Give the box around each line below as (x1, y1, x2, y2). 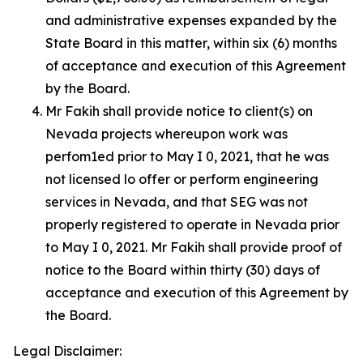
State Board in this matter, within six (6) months (45, 35, 337, 51)
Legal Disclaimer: (13, 343, 122, 359)
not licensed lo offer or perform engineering (45, 171, 318, 187)
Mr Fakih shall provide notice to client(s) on (45, 103, 313, 119)
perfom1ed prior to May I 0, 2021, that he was (45, 148, 329, 164)
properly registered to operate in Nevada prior (45, 216, 340, 233)
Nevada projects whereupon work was (45, 126, 288, 142)
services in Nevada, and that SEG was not (45, 194, 308, 210)
